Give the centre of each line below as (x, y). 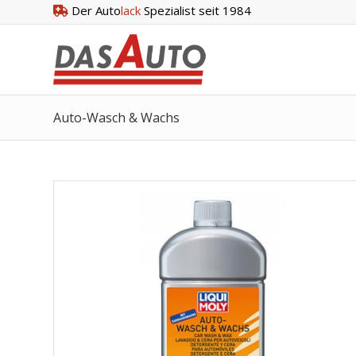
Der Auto (95, 10)
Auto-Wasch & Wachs (116, 118)
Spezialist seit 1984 (196, 10)
